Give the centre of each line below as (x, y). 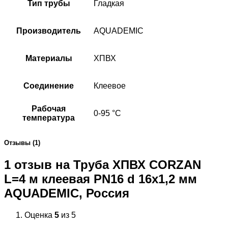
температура (49, 118)
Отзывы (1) (22, 143)
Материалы (49, 59)
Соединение (49, 86)
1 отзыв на (39, 165)
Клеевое (110, 86)
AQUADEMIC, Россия (67, 193)
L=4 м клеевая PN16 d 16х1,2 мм (101, 179)
